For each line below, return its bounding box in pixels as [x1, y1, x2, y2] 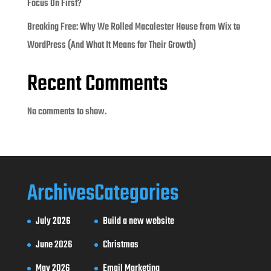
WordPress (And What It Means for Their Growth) [27, 37, 196, 53]
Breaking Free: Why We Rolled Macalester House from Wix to [27, 19, 240, 35]
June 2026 [35, 237, 72, 253]
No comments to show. [27, 103, 106, 120]
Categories [94, 176, 178, 211]
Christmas [102, 237, 139, 253]
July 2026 [35, 213, 70, 229]
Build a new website [102, 213, 174, 229]
